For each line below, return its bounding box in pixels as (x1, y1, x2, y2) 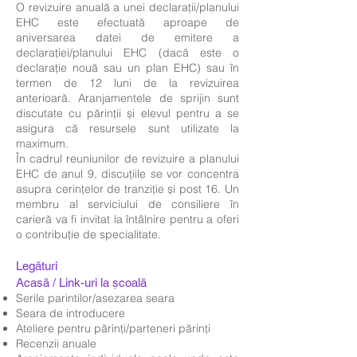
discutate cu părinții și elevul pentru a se (16, 106, 239, 120)
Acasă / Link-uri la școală (16, 276, 147, 289)
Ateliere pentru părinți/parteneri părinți (16, 321, 210, 335)
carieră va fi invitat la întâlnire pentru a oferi (16, 212, 239, 226)
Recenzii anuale (16, 336, 96, 351)
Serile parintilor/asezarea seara (16, 291, 175, 305)
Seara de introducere (16, 306, 125, 320)
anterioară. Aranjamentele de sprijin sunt (16, 91, 239, 105)
